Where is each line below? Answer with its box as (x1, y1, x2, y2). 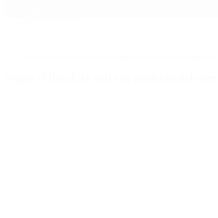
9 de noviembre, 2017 (23, 102, 91, 111)
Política (23, 35, 46, 43)
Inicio (23, 17, 41, 26)
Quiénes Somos (32, 14, 80, 22)
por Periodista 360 (23, 93, 79, 102)
